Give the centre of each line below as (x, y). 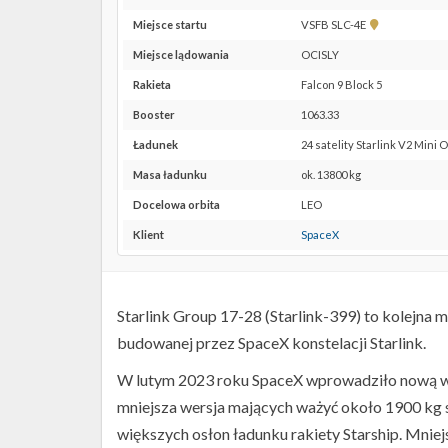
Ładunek (155, 144)
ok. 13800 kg (331, 174)
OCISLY (320, 54)
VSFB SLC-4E (335, 24)
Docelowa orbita (176, 204)
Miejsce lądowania (181, 54)
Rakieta (152, 84)
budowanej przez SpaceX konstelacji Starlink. (271, 342)
